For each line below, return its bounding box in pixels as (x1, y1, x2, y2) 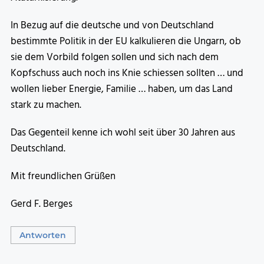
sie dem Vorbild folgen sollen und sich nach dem (11, 49, 219, 66)
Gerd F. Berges (11, 196, 72, 213)
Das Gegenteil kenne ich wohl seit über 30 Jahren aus (11, 125, 235, 141)
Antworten (19, 229, 67, 240)
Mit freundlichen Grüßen (11, 169, 115, 185)
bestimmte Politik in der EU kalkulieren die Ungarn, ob (11, 34, 241, 50)
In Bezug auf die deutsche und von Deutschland (11, 18, 214, 34)
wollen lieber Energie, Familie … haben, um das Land (11, 81, 233, 98)
